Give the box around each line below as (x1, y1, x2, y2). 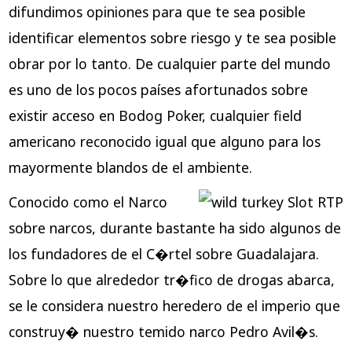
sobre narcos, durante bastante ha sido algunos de (8, 218, 341, 237)
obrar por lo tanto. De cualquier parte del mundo (8, 54, 331, 74)
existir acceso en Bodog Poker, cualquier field (8, 106, 302, 126)
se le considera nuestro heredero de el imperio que (8, 295, 340, 315)
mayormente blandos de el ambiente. (8, 158, 252, 178)
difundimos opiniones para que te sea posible (8, 2, 306, 22)
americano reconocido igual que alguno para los (8, 132, 321, 152)
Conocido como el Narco (8, 192, 167, 211)
